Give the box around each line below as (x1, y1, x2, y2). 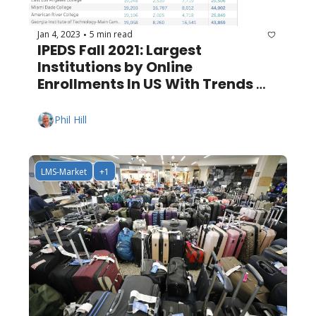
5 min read (90, 28, 133, 41)
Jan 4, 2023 (37, 28, 80, 41)
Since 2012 (37, 90, 112, 111)
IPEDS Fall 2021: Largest (37, 39, 202, 60)
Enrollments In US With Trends (37, 73, 253, 94)
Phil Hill (54, 113, 87, 127)
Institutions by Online (37, 56, 193, 77)
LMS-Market (41, 165, 87, 178)
